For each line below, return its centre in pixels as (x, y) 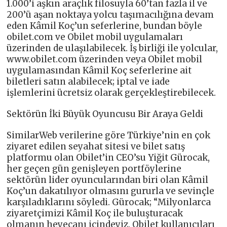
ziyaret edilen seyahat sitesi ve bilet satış (96, 147)
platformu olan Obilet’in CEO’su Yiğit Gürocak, (108, 158)
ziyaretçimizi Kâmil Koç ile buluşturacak (95, 214)
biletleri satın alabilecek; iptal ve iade (88, 82)
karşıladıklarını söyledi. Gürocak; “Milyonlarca (109, 202)
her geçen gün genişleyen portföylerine (94, 169)
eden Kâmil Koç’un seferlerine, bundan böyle (105, 26)
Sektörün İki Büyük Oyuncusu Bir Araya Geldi (105, 114)
